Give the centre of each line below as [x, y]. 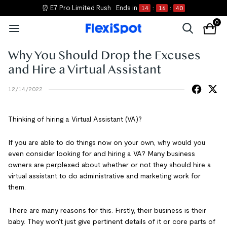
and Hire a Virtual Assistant [85, 70]
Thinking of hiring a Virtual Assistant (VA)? [75, 119]
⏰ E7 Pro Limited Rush [77, 8]
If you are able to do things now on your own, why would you [107, 142]
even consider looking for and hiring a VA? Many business [102, 154]
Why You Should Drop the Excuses [104, 56]
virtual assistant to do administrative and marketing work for [104, 176]
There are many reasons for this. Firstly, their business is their [107, 210]
